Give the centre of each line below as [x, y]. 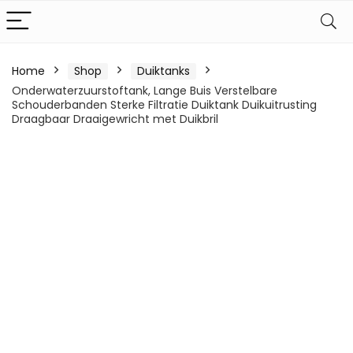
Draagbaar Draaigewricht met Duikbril [115, 119]
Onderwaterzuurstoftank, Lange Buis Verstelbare [145, 91]
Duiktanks [163, 71]
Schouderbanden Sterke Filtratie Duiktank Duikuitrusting [164, 105]
